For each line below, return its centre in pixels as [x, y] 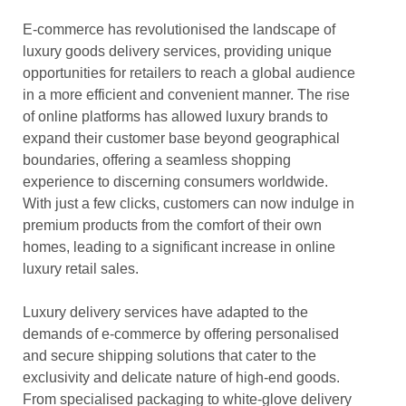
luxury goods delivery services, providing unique [177, 51]
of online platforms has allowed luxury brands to [175, 116]
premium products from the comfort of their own [172, 225]
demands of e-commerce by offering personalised [181, 334]
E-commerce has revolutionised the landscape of [179, 29]
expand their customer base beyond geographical [181, 138]
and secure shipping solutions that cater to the [169, 356]
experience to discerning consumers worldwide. [175, 182]
